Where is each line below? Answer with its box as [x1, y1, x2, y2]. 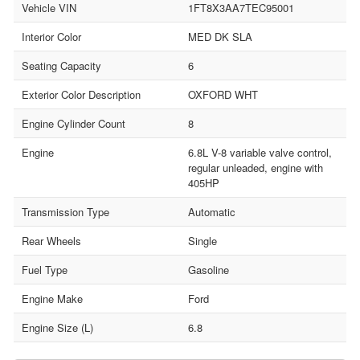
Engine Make [22, 290, 83, 306]
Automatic [188, 203, 235, 219]
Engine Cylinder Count [22, 115, 125, 131]
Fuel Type [22, 261, 67, 277]
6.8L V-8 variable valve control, [188, 144, 332, 160]
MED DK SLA [188, 28, 252, 44]
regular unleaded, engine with [188, 159, 323, 175]
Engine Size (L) [22, 319, 93, 335]
